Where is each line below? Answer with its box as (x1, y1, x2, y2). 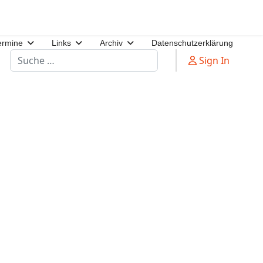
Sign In (199, 54, 230, 67)
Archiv (100, 38, 123, 48)
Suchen (9, 49, 42, 62)
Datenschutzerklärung (151, 38, 233, 48)
